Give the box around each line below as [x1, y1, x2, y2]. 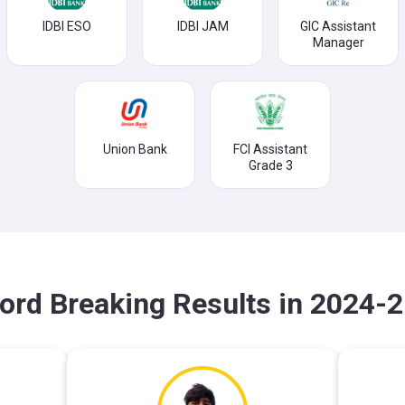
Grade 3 [248, 158, 293, 173]
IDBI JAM [176, 19, 229, 33]
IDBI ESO [42, 19, 91, 33]
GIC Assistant [300, 19, 376, 33]
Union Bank [102, 142, 167, 156]
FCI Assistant [233, 142, 307, 156]
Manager [312, 35, 364, 50]
